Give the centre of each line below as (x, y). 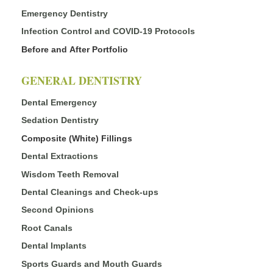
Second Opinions (58, 210)
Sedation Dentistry (60, 120)
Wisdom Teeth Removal (70, 174)
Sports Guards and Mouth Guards (92, 264)
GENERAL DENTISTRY (82, 81)
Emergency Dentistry (65, 13)
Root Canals (47, 228)
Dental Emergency (59, 103)
